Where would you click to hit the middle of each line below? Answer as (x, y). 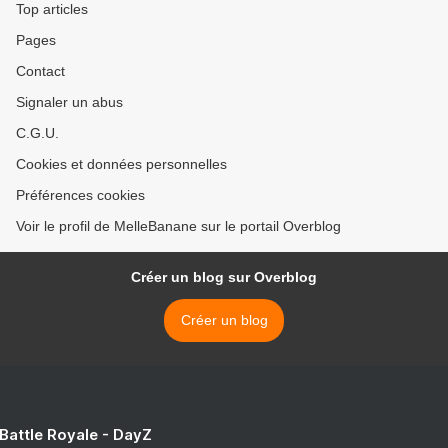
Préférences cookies (80, 195)
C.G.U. (37, 133)
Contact (40, 71)
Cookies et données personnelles (121, 164)
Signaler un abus (69, 102)
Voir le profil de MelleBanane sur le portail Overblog (178, 226)
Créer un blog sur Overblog (224, 277)
